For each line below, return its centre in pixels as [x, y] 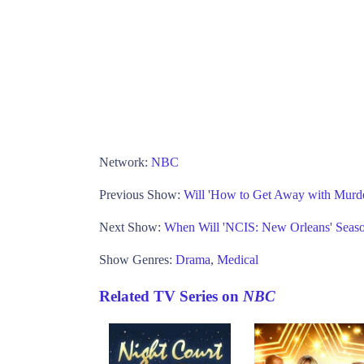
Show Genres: [137, 260]
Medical [238, 260]
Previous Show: [141, 195]
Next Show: [132, 227]
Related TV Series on [171, 297]
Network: [125, 162]
